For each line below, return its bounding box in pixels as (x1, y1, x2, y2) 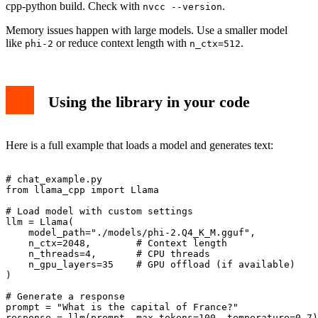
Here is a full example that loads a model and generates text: (6, 139, 273, 152)
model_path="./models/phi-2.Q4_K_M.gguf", (6, 227, 256, 238)
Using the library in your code (48, 93, 250, 111)
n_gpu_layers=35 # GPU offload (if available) (6, 259, 295, 270)
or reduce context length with (53, 37, 190, 50)
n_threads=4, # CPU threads (6, 248, 210, 260)
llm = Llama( (6, 216, 74, 228)
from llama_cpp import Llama (6, 185, 159, 196)
